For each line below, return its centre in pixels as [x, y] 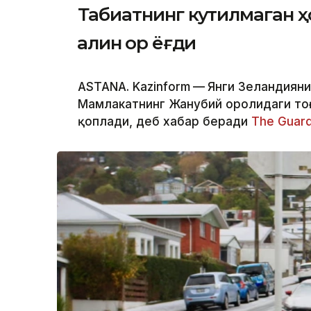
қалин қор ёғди [137, 43]
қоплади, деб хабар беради [165, 122]
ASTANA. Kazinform [134, 87]
